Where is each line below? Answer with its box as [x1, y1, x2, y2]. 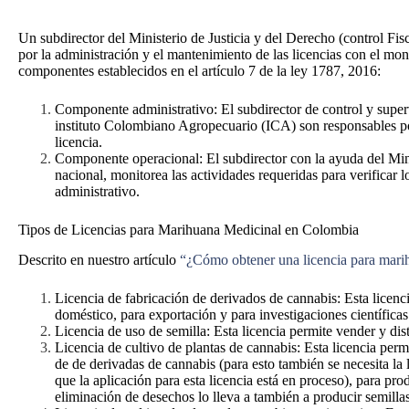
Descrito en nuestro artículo [18, 251, 180, 267]
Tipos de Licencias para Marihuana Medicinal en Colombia [18, 221, 359, 237]
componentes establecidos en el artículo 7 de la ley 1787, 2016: [18, 62, 381, 79]
